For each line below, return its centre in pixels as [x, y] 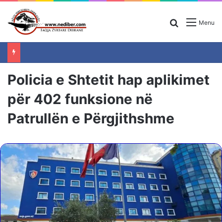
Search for [198, 22]
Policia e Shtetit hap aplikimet [109, 80]
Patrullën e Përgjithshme [91, 118]
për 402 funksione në [80, 99]
